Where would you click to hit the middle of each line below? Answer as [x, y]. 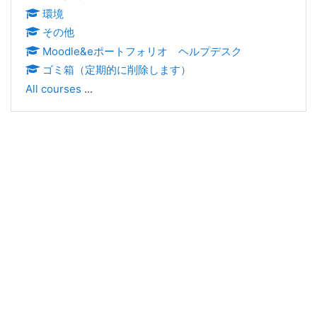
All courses [53, 89]
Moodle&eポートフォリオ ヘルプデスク [142, 51]
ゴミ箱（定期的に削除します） [117, 70]
